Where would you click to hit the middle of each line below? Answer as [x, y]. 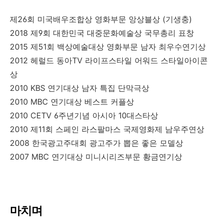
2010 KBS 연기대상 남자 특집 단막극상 [80, 88]
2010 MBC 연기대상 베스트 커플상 [72, 101]
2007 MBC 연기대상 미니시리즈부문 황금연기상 [96, 156]
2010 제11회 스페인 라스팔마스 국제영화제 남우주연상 [107, 129]
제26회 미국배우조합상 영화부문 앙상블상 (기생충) [101, 19]
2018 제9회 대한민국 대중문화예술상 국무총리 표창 [102, 33]
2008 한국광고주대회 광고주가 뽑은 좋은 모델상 [96, 143]
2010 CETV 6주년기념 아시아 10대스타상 [84, 115]
